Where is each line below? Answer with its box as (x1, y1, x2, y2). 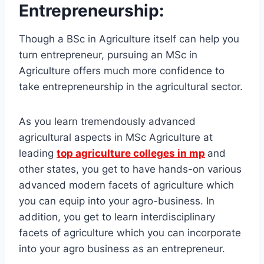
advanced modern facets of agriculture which (19, 179, 234, 192)
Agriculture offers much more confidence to (19, 65, 225, 77)
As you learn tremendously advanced (19, 115, 196, 128)
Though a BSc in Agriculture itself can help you (19, 33, 239, 45)
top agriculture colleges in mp (57, 147, 205, 160)
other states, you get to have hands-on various (19, 163, 242, 176)
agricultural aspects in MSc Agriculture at (19, 131, 213, 144)
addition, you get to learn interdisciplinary (19, 211, 215, 223)
